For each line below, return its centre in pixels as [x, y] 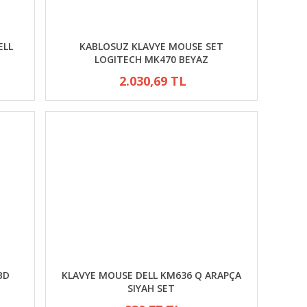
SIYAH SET [151, 288]
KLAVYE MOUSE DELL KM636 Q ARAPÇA [151, 275]
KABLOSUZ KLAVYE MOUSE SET [151, 46]
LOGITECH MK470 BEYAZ [151, 59]
